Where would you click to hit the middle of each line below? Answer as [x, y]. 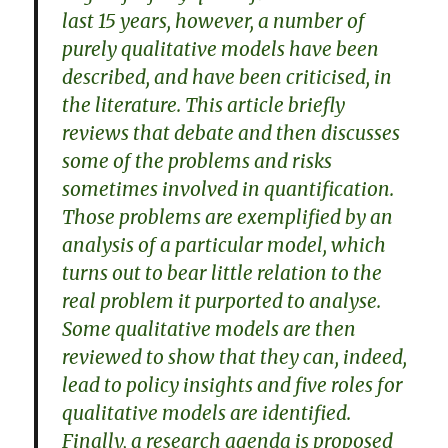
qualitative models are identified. [207, 412]
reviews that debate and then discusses [231, 132]
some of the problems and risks [197, 160]
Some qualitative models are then [209, 328]
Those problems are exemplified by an [228, 216]
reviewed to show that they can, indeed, [235, 356]
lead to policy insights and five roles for [233, 384]
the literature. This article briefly [204, 104]
